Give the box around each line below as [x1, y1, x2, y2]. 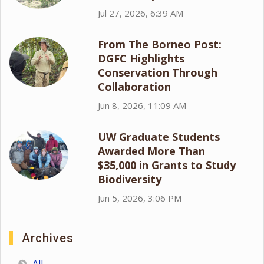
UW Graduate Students [98, 129, 220, 144]
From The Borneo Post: [98, 37, 222, 51]
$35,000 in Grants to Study [98, 157, 236, 172]
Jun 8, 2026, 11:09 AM [98, 99, 186, 111]
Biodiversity [98, 171, 161, 186]
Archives [22, 230, 74, 245]
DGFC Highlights [98, 51, 184, 65]
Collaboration [98, 79, 171, 94]
